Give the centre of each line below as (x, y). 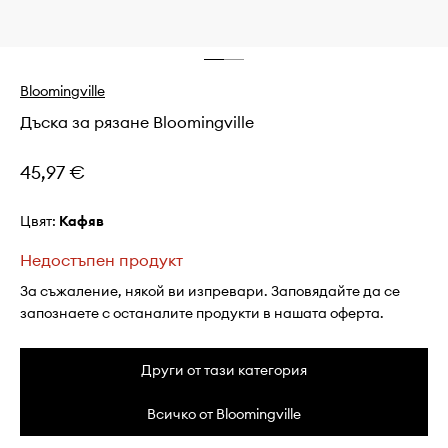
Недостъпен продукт (101, 260)
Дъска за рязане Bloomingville (137, 122)
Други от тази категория (224, 370)
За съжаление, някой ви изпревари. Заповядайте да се (210, 291)
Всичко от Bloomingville (224, 414)
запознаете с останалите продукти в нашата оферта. (202, 313)
